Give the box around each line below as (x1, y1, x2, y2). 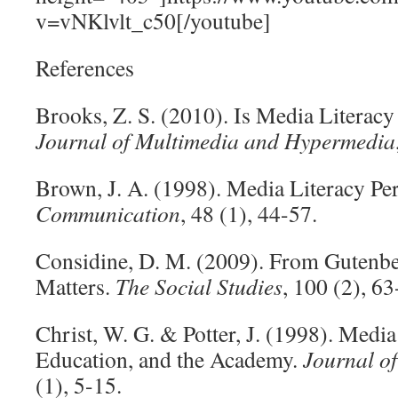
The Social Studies (115, 271, 283, 301)
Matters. (36, 271, 115, 301)
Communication (36, 198, 180, 228)
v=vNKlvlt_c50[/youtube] (36, 5, 271, 36)
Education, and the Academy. (36, 344, 303, 374)
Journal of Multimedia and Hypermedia (36, 125, 395, 155)
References (36, 52, 134, 83)
